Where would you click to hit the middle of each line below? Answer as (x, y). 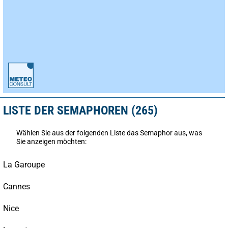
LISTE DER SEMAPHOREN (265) (80, 110)
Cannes (17, 186)
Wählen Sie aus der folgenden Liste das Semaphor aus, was (109, 133)
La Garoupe (24, 164)
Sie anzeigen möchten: (51, 141)
